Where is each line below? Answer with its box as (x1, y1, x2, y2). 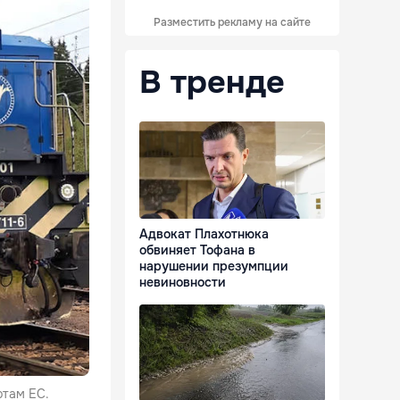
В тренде (139, 62, 285, 103)
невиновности (139, 274, 226, 291)
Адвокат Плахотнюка (139, 226, 269, 243)
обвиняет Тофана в (139, 242, 255, 259)
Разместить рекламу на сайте (154, 15, 311, 29)
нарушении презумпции (139, 258, 288, 275)
